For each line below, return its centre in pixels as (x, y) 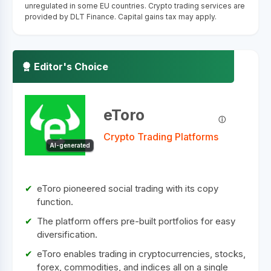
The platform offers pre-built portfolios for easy (136, 221)
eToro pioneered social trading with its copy (128, 188)
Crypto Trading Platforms (161, 137)
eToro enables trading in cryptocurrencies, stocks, (141, 254)
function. (55, 202)
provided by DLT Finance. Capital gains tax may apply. (121, 17)
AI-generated (70, 145)
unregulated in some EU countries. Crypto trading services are (135, 6)
